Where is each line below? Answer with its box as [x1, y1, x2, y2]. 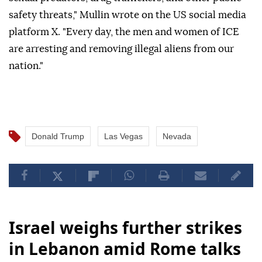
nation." [9, 61, 43, 71]
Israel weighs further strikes [9, 216, 242, 239]
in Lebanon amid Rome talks [9, 237, 241, 260]
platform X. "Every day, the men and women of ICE [9, 27, 239, 37]
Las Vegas [104, 132, 143, 142]
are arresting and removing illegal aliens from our [9, 44, 234, 54]
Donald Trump [32, 132, 84, 142]
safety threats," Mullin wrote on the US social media [9, 10, 246, 20]
